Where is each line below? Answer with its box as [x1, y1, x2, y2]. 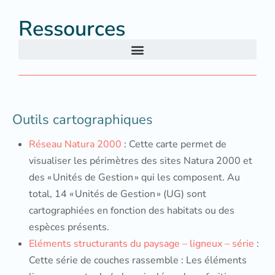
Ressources [18, 15, 125, 43]
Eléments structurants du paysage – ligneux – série [29, 237, 254, 250]
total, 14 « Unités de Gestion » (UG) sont [29, 187, 206, 201]
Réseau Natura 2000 [29, 137, 122, 151]
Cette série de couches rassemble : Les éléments [29, 254, 247, 267]
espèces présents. [29, 220, 109, 234]
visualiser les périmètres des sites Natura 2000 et [29, 154, 252, 168]
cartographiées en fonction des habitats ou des [29, 204, 234, 217]
